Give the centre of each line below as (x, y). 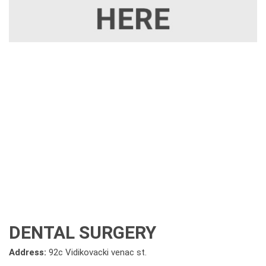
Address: (29, 252)
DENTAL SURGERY (83, 232)
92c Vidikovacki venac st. (98, 252)
